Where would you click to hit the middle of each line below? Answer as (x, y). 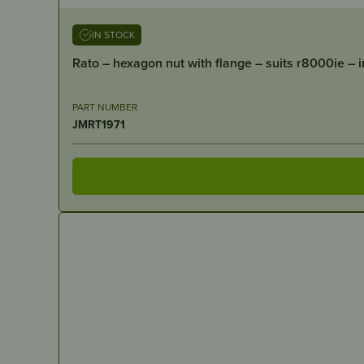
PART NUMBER (105, 106)
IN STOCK (113, 34)
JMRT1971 (99, 124)
